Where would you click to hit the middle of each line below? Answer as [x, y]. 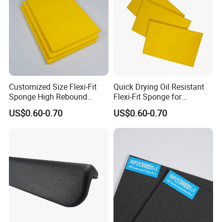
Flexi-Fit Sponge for [147, 96]
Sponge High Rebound [48, 96]
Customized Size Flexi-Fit [53, 86]
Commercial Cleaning [151, 106]
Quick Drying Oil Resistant [159, 86]
